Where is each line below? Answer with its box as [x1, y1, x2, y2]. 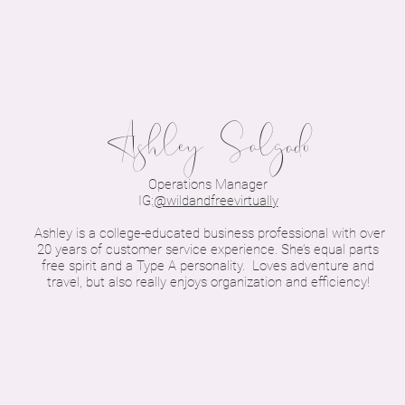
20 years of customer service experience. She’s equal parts [37, 241, 379, 258]
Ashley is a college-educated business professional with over [31, 225, 385, 241]
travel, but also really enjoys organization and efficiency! [46, 274, 370, 290]
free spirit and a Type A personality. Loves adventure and [42, 258, 374, 274]
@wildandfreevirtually [153, 193, 278, 209]
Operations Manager [148, 176, 268, 193]
